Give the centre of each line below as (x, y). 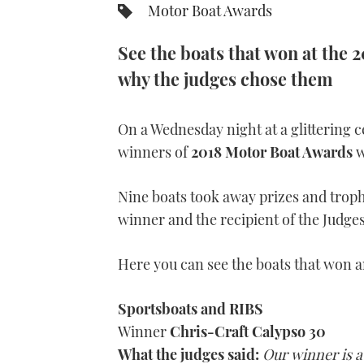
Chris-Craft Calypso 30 (248, 332)
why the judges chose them (225, 79)
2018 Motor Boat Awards (272, 152)
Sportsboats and (173, 309)
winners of (154, 152)
